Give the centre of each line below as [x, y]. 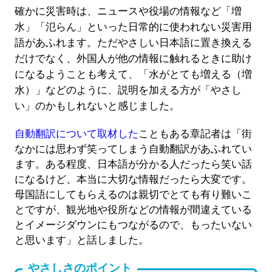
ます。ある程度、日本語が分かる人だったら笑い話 [133, 165]
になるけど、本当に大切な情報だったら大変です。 [133, 180]
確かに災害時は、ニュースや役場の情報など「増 [128, 12]
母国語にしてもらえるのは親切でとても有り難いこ [133, 195]
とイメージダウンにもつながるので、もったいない [133, 225]
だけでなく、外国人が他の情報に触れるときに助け [133, 59]
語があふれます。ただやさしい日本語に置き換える [133, 43]
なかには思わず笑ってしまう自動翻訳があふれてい [133, 149]
